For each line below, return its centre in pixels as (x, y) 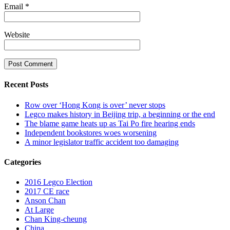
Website (17, 35)
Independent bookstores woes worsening (91, 132)
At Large (39, 210)
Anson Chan (45, 201)
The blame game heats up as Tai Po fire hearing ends (110, 123)
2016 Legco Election (59, 182)
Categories (23, 162)
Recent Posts (26, 85)
